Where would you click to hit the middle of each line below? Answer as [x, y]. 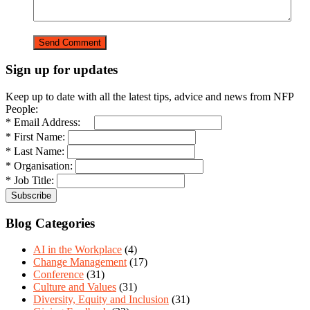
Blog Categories [50, 223]
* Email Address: [48, 122]
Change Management [80, 262]
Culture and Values [75, 287]
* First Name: [35, 136]
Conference [58, 275]
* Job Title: [30, 180]
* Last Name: [35, 151]
